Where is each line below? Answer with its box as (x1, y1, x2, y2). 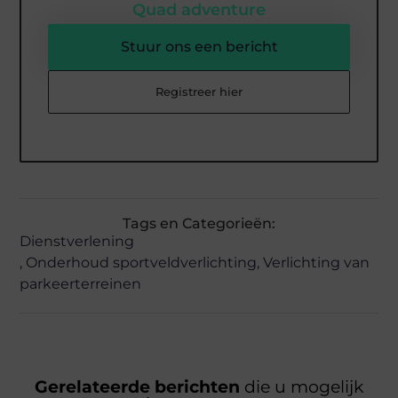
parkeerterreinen (20, 275, 142, 293)
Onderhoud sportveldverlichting (26, 254, 258, 272)
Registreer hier (155, 84, 243, 99)
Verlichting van (263, 254, 370, 272)
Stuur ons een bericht (120, 37, 278, 55)
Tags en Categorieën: (123, 215, 275, 233)
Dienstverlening (20, 233, 135, 251)
